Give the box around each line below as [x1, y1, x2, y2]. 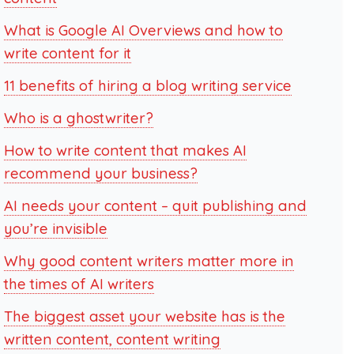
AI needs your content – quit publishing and [3, 197, 307, 215]
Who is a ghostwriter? [3, 109, 153, 127]
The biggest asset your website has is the [3, 307, 285, 326]
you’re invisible [3, 220, 107, 238]
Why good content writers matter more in [3, 252, 294, 270]
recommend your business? [3, 164, 198, 183]
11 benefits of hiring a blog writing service [3, 77, 292, 95]
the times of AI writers [3, 275, 154, 293]
